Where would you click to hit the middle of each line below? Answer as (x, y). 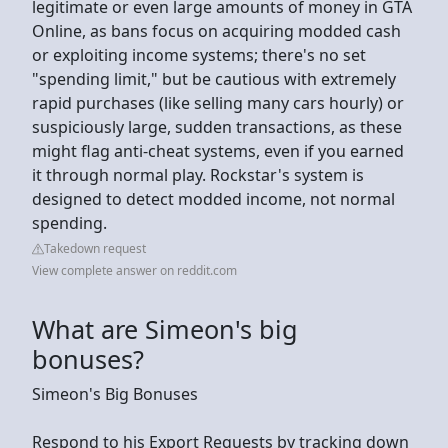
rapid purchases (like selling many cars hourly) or (218, 102)
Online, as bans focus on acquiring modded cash (216, 30)
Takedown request (95, 248)
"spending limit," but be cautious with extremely (214, 78)
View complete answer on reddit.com (134, 270)
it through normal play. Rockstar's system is (198, 174)
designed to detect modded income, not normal (213, 198)
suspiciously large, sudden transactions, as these (217, 126)
